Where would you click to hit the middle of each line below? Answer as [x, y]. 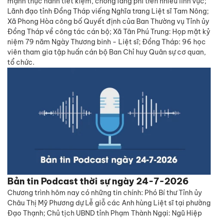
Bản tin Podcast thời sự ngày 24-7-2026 [98, 181]
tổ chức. [21, 62]
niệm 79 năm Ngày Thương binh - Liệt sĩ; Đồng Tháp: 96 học [107, 42]
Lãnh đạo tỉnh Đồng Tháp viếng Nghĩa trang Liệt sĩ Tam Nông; [108, 11]
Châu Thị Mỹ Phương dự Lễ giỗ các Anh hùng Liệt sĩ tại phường [109, 203]
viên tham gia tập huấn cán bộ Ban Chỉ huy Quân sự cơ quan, [107, 52]
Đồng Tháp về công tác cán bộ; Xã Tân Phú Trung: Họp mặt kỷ [109, 32]
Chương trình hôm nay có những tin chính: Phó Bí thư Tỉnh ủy [105, 193]
